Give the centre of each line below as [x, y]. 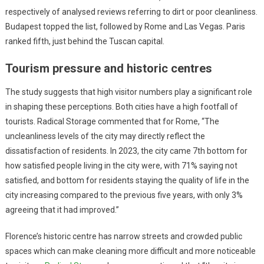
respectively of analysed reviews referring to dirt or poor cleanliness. [131, 12]
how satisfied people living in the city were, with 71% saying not [121, 166]
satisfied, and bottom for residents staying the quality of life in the [127, 181]
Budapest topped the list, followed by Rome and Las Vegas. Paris [125, 27]
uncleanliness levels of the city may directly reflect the [105, 136]
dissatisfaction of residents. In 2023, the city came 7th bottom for [126, 151]
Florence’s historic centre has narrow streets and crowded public [123, 237]
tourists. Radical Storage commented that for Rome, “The [112, 122]
